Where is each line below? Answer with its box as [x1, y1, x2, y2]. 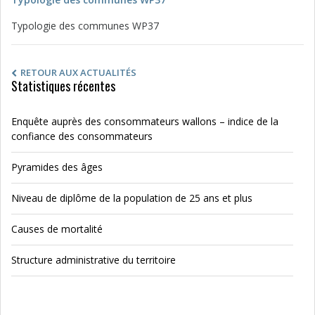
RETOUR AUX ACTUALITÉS [20, 66, 136, 79]
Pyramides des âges [11, 160, 103, 174]
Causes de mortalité [11, 222, 103, 236]
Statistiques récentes [11, 77, 115, 95]
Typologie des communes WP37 [11, 19, 159, 32]
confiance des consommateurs [11, 129, 155, 143]
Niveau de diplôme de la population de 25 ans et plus [11, 191, 252, 205]
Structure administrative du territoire [11, 253, 176, 266]
